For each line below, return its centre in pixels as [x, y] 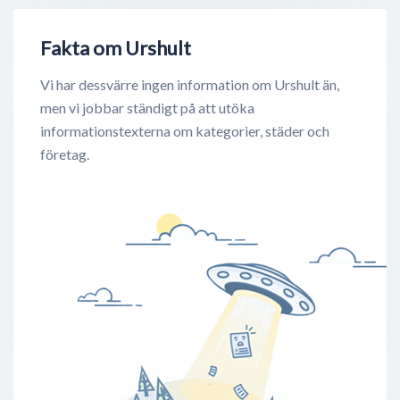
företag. [65, 154]
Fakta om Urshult [116, 48]
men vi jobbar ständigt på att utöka [147, 108]
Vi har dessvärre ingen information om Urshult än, [190, 85]
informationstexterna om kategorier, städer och [185, 131]
